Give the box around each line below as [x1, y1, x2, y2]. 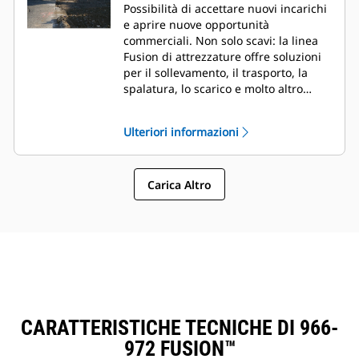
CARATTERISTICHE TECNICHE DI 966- [21, 316, 338, 341]
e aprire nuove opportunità [123, 17, 269, 33]
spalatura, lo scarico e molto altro [123, 81, 303, 97]
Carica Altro [147, 176, 212, 192]
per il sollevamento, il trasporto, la [123, 65, 308, 81]
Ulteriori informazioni [123, 124, 239, 140]
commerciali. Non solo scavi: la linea [123, 33, 318, 49]
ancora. [123, 97, 163, 113]
